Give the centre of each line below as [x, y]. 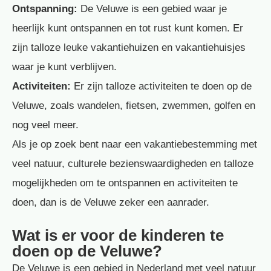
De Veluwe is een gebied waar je [152, 8]
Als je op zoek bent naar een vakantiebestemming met [135, 144]
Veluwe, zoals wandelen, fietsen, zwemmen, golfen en [134, 105]
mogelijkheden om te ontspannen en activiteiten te [125, 183]
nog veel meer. [45, 125]
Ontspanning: [45, 8]
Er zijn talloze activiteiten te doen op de [161, 86]
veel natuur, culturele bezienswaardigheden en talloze [133, 163]
